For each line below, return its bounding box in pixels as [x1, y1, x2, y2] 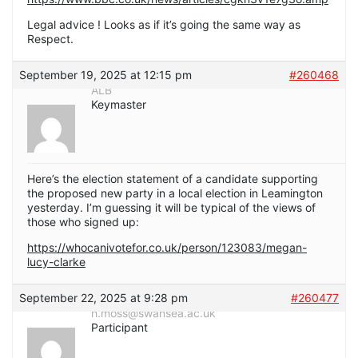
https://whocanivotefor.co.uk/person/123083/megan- [27, 241, 307, 255]
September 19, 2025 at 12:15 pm [19, 68, 192, 82]
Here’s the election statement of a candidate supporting [27, 172, 318, 186]
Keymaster [91, 97, 146, 112]
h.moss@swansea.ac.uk [91, 306, 216, 320]
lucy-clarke [27, 255, 86, 269]
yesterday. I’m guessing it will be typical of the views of [27, 201, 316, 215]
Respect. [27, 32, 74, 46]
